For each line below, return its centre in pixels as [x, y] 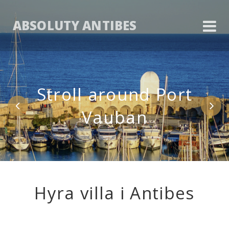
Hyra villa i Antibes [114, 193]
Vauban [114, 117]
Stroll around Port [114, 94]
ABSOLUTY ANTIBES [75, 25]
